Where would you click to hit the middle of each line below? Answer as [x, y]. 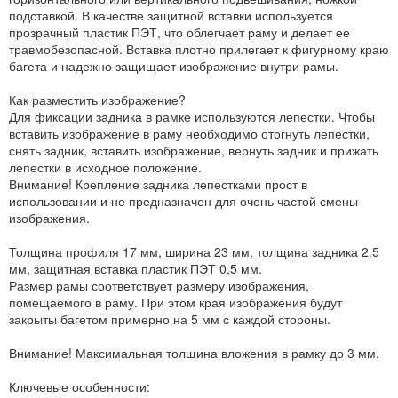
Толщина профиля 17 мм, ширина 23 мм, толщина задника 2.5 [194, 252]
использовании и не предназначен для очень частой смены [183, 201]
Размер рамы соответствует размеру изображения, [159, 286]
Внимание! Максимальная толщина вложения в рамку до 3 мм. [194, 353]
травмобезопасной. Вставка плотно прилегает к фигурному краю [199, 49]
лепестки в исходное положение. [105, 167]
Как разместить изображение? [97, 100]
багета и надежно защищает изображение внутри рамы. [174, 66]
